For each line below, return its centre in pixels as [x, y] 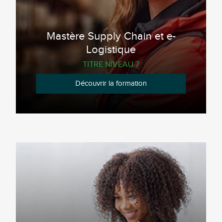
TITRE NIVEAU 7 [111, 65]
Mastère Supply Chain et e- [111, 36]
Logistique [111, 50]
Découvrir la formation [111, 83]
